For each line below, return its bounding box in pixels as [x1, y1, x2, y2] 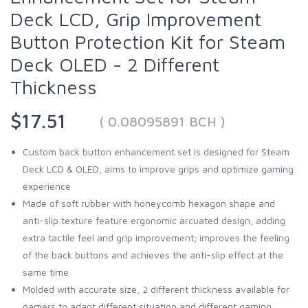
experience [23, 179, 71, 192]
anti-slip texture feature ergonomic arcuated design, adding [23, 214, 285, 226]
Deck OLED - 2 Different [10, 52, 219, 76]
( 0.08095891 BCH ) [99, 113, 225, 129]
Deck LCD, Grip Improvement [10, 7, 261, 30]
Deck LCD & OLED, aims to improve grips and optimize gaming [23, 162, 294, 175]
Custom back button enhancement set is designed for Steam [23, 145, 289, 157]
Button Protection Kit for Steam [10, 30, 285, 53]
